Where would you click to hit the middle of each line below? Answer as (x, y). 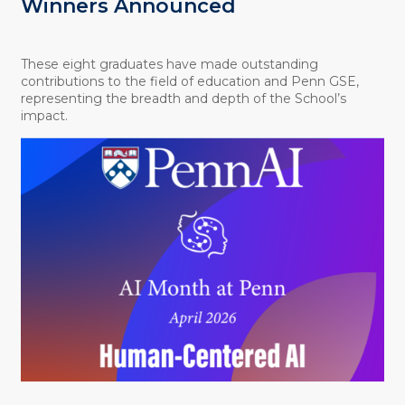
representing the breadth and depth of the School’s (183, 98)
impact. (44, 115)
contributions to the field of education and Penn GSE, (189, 81)
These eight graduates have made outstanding (169, 64)
